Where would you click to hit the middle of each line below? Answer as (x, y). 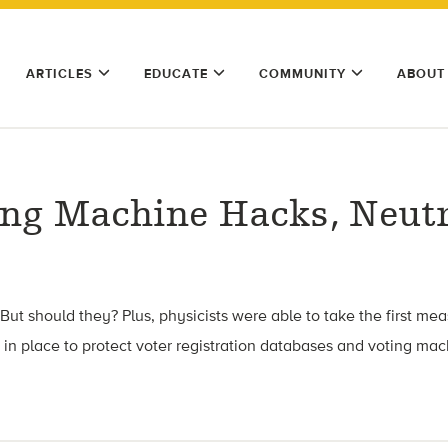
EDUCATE (176, 73)
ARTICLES (59, 73)
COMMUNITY (302, 73)
